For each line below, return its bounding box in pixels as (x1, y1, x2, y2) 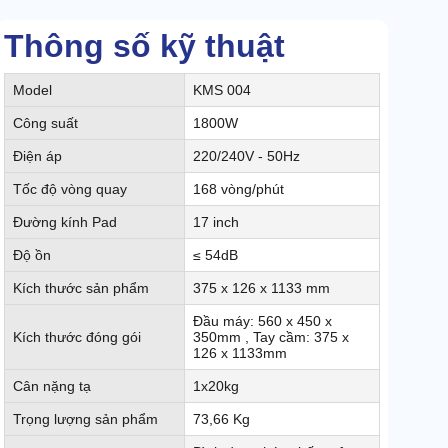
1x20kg (193, 378, 239, 395)
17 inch (193, 214, 239, 231)
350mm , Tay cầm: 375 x (193, 329, 349, 346)
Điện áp (13, 148, 62, 165)
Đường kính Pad (13, 214, 117, 231)
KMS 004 (193, 82, 251, 99)
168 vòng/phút (193, 181, 284, 198)
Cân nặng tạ (13, 378, 91, 395)
